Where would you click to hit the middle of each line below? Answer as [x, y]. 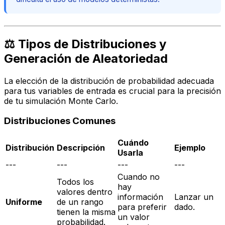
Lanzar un [194, 197]
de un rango [80, 202]
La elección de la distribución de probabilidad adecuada [109, 81]
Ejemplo [190, 148]
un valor [134, 217]
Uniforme [24, 202]
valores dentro [85, 192]
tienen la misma [86, 212]
